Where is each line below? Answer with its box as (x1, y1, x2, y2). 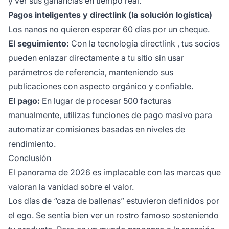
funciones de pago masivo (92, 110, 193, 121)
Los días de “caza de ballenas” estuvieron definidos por (8, 196, 219, 207)
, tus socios (175, 38, 220, 49)
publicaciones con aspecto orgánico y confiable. (8, 81, 193, 92)
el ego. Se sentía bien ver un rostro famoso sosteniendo (8, 210, 219, 221)
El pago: (8, 96, 40, 106)
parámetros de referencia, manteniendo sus (8, 67, 173, 78)
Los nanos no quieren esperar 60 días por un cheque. (8, 24, 210, 35)
